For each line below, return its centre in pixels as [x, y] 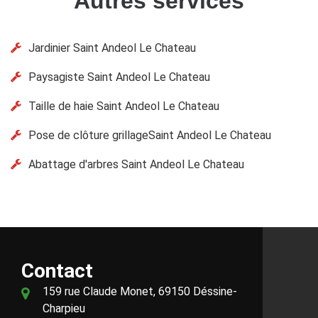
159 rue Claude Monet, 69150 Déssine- [140, 291]
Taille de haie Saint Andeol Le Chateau [124, 106]
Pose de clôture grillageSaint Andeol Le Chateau [150, 135]
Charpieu [64, 308]
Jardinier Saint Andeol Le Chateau [112, 48]
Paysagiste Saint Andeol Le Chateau [119, 77]
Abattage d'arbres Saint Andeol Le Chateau [136, 164]
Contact [57, 270]
